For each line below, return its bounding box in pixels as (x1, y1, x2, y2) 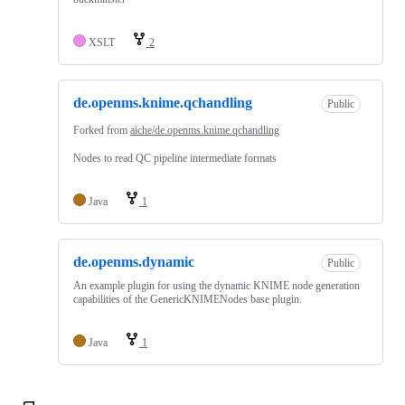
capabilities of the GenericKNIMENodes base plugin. (73, 293, 302, 306)
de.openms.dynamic (73, 253, 194, 269)
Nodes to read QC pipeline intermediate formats (73, 151, 277, 165)
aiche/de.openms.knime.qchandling (130, 123, 279, 137)
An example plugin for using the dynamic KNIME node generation (73, 279, 360, 293)
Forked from (73, 123, 130, 137)
